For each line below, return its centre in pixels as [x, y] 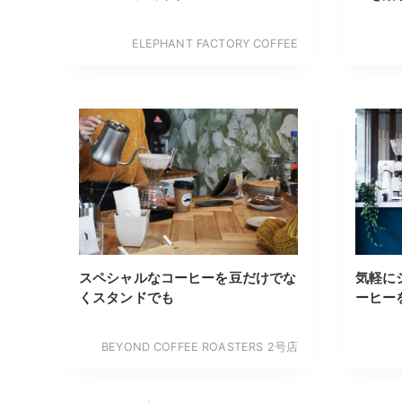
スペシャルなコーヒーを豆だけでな [188, 279]
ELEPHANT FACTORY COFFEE [214, 44]
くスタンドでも [127, 298]
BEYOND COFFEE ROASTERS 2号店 [200, 347]
